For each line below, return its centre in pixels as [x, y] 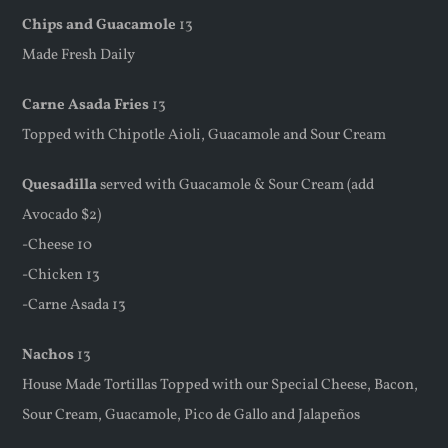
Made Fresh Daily [79, 55]
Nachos [48, 355]
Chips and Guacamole [99, 25]
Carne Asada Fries [86, 105]
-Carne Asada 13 [74, 305]
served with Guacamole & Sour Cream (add [236, 185]
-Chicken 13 [61, 275]
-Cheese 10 [57, 245]
